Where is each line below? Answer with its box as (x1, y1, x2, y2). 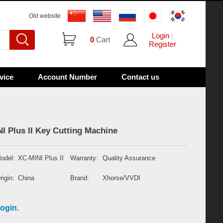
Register (148, 40, 176, 48)
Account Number (38, 73, 97, 81)
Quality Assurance (103, 154, 157, 162)
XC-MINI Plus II (18, 154, 66, 162)
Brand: (70, 174, 89, 182)
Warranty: (70, 154, 98, 162)
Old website (29, 12, 61, 19)
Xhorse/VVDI (103, 174, 142, 182)
